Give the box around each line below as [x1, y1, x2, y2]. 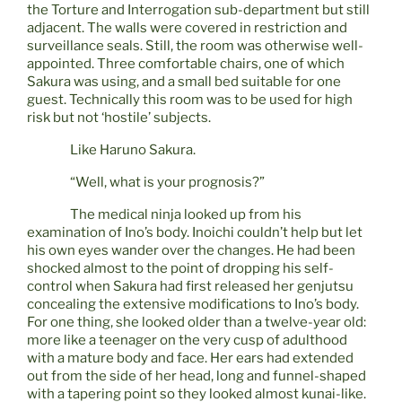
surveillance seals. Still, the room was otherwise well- [27, 38, 363, 55]
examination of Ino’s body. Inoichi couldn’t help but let [27, 224, 363, 241]
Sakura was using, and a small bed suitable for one [27, 74, 341, 91]
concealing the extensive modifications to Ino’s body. [27, 296, 359, 313]
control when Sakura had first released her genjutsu [27, 278, 354, 295]
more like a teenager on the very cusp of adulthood [27, 332, 347, 349]
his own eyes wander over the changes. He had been [27, 242, 355, 259]
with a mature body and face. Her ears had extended [27, 350, 354, 367]
